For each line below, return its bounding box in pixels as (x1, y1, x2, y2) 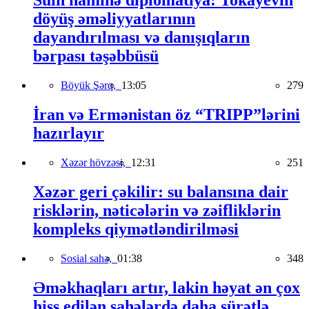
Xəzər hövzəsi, (61, 157, 131, 169)
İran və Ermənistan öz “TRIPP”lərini (33, 106, 300, 124)
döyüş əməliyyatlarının (33, 10, 195, 28)
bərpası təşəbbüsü (33, 47, 159, 66)
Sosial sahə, (61, 252, 117, 264)
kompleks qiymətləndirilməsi (33, 219, 239, 238)
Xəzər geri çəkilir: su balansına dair (33, 182, 288, 201)
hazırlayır (33, 124, 104, 143)
